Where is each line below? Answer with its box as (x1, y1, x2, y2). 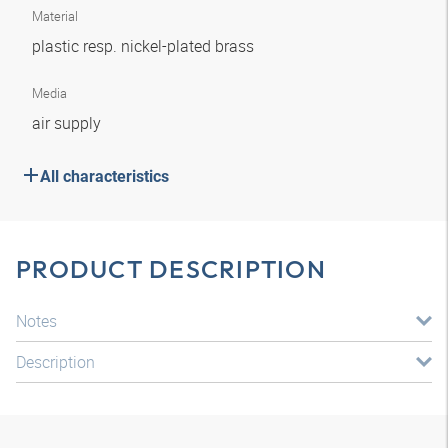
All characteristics (40, 167, 169, 186)
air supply (32, 112, 105, 134)
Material (32, 7, 78, 25)
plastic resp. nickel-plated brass (32, 35, 258, 57)
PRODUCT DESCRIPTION (16, 253, 326, 285)
